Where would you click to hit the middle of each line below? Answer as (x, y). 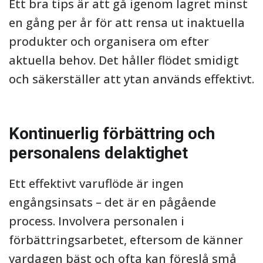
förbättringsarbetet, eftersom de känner (126, 240)
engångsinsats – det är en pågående (112, 202)
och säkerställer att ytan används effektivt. (131, 79)
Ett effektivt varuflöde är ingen (96, 183)
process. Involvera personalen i (97, 221)
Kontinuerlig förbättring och (112, 134)
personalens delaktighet (98, 153)
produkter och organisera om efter (109, 41)
